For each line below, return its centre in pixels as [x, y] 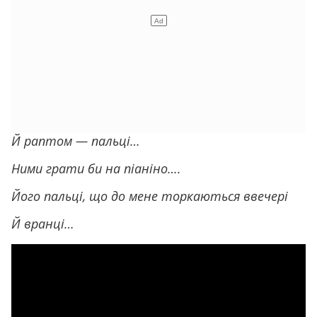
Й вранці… [43, 223]
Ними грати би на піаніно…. [96, 168]
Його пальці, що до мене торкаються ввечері [150, 196]
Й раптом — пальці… [76, 140]
